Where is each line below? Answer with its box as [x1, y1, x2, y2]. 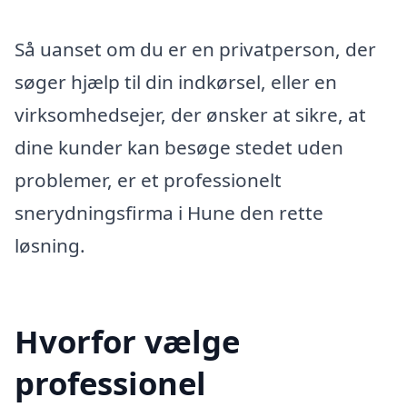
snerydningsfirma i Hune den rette [15, 199, 323, 225]
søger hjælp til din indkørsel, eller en [15, 68, 337, 94]
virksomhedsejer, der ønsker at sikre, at [15, 101, 366, 127]
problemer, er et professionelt [15, 166, 282, 193]
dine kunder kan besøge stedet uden [15, 134, 343, 160]
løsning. [15, 232, 85, 258]
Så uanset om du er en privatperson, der [15, 35, 376, 62]
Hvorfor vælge [15, 319, 240, 362]
